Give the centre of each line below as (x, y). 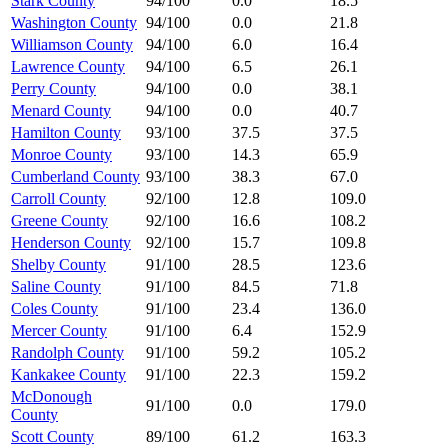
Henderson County (71, 242)
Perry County (53, 88)
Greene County (59, 220)
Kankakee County (68, 374)
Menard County (61, 110)
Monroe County (61, 154)
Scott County (52, 436)
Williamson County (72, 44)
